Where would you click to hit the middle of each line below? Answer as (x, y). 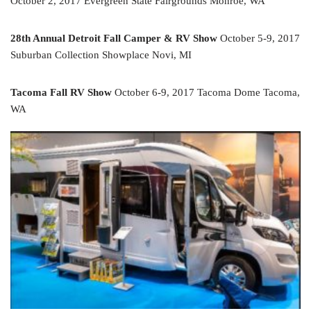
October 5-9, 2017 (259, 38)
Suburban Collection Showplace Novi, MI (101, 54)
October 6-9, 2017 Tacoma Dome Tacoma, (206, 92)
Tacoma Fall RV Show (61, 92)
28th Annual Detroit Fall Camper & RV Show (114, 38)
